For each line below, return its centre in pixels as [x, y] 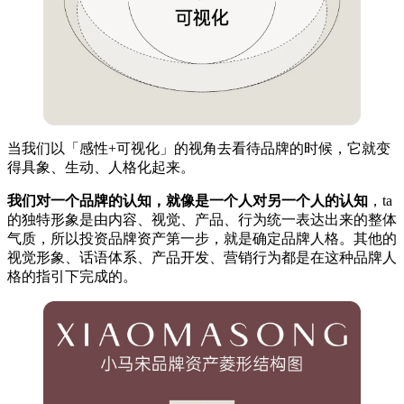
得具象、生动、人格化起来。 [101, 168]
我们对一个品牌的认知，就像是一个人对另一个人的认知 [188, 201]
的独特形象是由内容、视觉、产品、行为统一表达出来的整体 [202, 220]
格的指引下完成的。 [72, 277]
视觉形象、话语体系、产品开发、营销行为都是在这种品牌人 [202, 258]
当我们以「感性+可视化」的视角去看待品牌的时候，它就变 [199, 149]
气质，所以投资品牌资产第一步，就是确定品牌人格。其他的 [202, 239]
